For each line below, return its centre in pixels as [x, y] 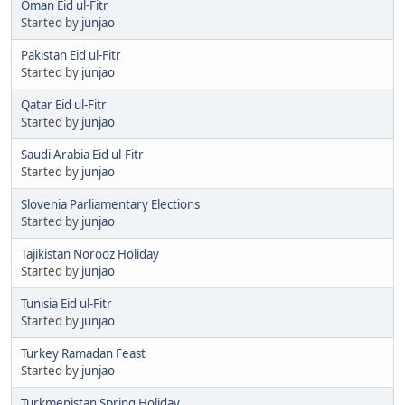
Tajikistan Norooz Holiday [90, 254]
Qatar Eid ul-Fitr [64, 104]
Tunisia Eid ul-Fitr [66, 303]
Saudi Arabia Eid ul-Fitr [82, 154]
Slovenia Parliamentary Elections [110, 204]
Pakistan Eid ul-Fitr [71, 55]
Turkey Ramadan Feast [83, 353]
